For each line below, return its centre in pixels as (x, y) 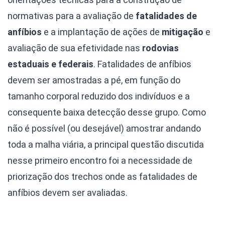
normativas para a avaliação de (72, 16)
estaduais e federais (50, 64)
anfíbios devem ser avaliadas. (68, 193)
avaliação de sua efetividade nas (75, 48)
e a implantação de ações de (102, 32)
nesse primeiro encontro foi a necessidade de (100, 161)
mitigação (183, 32)
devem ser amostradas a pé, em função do (94, 80)
